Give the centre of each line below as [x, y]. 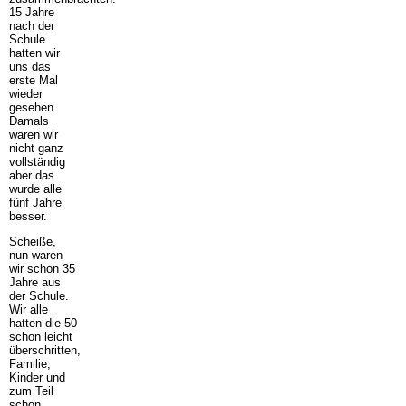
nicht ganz [36, 148]
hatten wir [34, 53]
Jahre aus [34, 283]
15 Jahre [31, 12]
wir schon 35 [42, 269]
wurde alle [35, 188]
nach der [31, 25]
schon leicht [40, 337]
